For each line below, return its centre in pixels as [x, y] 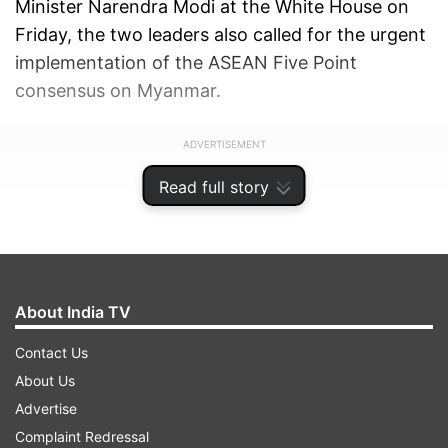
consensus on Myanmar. [118, 90]
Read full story [213, 187]
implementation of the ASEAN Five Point [186, 62]
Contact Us [51, 352]
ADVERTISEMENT [224, 143]
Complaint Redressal [82, 436]
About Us [45, 380]
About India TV [73, 312]
